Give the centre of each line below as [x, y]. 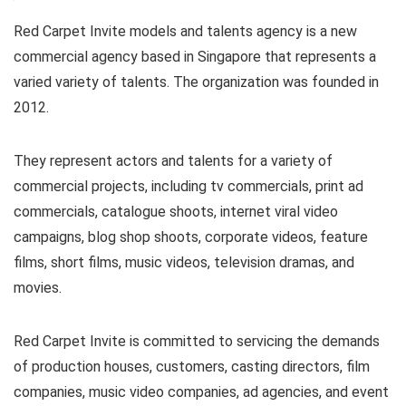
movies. [38, 287]
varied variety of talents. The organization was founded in [196, 82]
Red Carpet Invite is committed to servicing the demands [197, 341]
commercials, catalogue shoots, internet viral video [176, 211]
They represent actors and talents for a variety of [173, 160]
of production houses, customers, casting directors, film [192, 366]
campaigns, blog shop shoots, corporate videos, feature [191, 237]
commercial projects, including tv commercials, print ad [188, 186]
